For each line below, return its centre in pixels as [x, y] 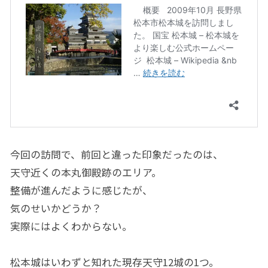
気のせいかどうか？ [56, 208]
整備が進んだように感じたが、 [81, 190]
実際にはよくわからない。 [71, 226]
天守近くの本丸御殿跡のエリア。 [86, 172]
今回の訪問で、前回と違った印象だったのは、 [116, 154]
